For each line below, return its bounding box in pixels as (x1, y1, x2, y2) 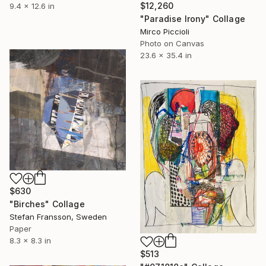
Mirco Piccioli (140, 26, 189, 36)
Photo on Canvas (140, 38, 204, 48)
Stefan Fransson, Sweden (9, 211, 107, 221)
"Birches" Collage (9, 198, 85, 209)
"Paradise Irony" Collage (140, 13, 245, 24)
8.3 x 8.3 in (9, 235, 51, 245)
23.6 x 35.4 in (140, 50, 192, 60)
